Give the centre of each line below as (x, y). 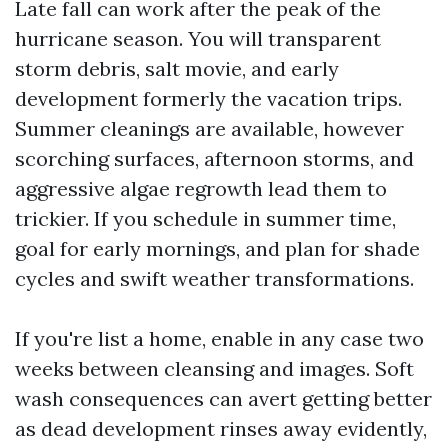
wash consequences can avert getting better (223, 398)
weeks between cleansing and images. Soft (214, 368)
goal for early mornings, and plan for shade (217, 248)
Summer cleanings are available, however (209, 128)
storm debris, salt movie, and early (177, 68)
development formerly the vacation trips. (208, 98)
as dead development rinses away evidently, (221, 428)
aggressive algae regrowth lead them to (201, 188)
